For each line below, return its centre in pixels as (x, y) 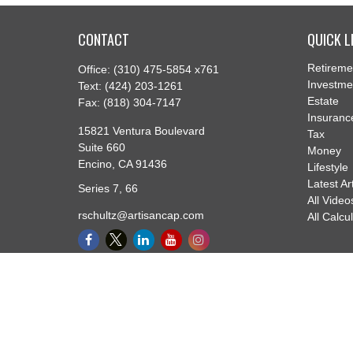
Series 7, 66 (108, 188)
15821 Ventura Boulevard (141, 130)
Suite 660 (101, 147)
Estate (323, 100)
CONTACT (103, 39)
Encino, (96, 163)
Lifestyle (328, 167)
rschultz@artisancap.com (141, 215)
